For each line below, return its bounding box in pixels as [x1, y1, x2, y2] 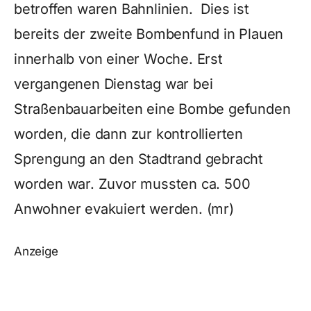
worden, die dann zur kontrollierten [14, 126, 243, 142]
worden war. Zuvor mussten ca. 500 [14, 176, 251, 192]
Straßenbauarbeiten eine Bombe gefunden [14, 101, 291, 117]
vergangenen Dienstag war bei [14, 76, 213, 92]
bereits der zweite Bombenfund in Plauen [14, 26, 284, 42]
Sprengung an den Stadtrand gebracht [14, 151, 263, 167]
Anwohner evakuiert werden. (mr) [14, 201, 234, 217]
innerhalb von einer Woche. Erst [14, 51, 223, 67]
